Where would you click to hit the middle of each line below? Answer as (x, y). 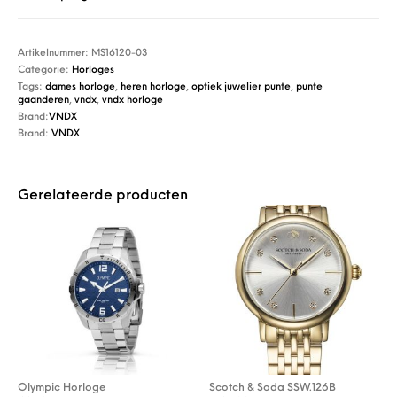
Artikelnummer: (55, 53)
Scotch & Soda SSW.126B (272, 388)
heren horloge (154, 87)
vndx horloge (133, 100)
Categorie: (45, 70)
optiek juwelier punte (241, 87)
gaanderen (44, 100)
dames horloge (81, 87)
